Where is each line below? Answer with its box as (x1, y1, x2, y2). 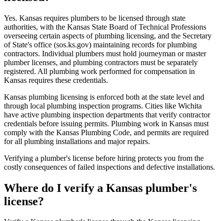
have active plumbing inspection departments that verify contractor (4, 110, 210, 119)
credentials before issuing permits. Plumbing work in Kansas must (4, 119, 209, 128)
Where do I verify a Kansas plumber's (4, 181, 197, 194)
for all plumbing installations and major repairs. (4, 137, 150, 146)
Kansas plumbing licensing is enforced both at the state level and (4, 92, 204, 101)
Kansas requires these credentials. (4, 75, 108, 84)
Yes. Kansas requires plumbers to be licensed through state (4, 13, 185, 22)
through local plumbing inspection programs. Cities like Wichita (4, 101, 202, 110)
